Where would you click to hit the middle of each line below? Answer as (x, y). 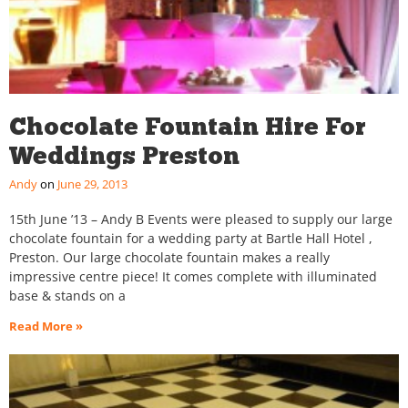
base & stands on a (67, 296)
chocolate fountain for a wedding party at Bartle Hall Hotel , (191, 239)
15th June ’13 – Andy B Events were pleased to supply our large (201, 219)
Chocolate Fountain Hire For (188, 127)
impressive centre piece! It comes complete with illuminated (193, 277)
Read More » (46, 326)
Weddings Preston (124, 156)
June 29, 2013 (91, 184)
